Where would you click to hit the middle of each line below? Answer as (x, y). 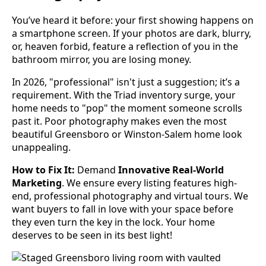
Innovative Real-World (171, 170)
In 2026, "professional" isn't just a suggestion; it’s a (126, 82)
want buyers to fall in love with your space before (123, 209)
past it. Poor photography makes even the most (119, 121)
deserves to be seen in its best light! (92, 235)
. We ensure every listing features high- (149, 183)
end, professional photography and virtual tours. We (130, 196)
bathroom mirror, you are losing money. (102, 60)
